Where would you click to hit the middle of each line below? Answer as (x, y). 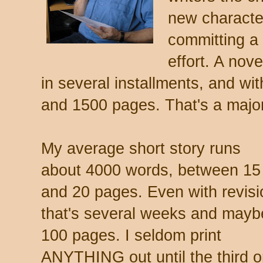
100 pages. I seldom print (131, 235)
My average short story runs (141, 148)
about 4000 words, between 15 (151, 170)
